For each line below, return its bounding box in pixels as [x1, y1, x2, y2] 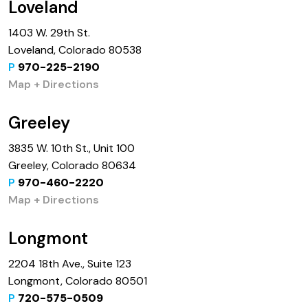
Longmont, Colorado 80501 [8, 274, 147, 288]
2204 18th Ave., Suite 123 [8, 256, 131, 271]
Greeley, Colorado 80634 [8, 158, 136, 173]
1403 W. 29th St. [8, 25, 90, 40]
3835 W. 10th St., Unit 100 [8, 141, 135, 155]
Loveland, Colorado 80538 [8, 43, 142, 57]
